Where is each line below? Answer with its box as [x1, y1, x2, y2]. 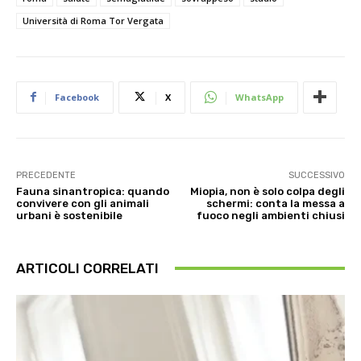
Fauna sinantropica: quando [16, 185, 169, 197]
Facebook [55, 90, 99, 103]
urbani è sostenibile [16, 209, 122, 222]
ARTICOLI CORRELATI [16, 259, 159, 276]
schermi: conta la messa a [205, 197, 345, 210]
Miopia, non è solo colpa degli [189, 185, 345, 197]
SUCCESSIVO [288, 169, 345, 180]
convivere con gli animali [16, 197, 149, 210]
